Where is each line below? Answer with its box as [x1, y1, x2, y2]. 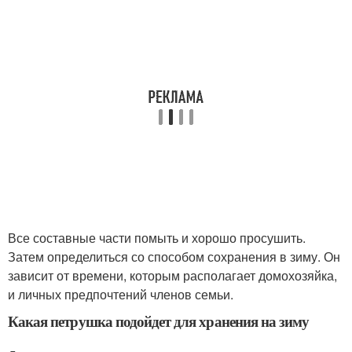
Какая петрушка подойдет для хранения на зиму [8, 310, 310, 332]
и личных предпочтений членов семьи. [8, 285, 233, 304]
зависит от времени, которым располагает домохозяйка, [8, 266, 337, 285]
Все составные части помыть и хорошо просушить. [8, 229, 306, 247]
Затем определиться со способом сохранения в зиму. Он [8, 247, 340, 266]
